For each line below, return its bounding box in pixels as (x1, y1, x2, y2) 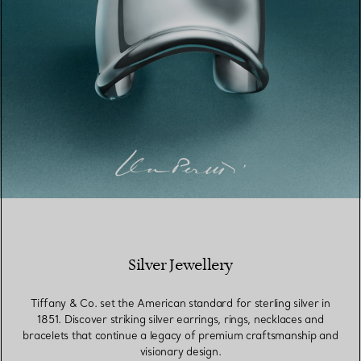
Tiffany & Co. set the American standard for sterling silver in (31, 297, 330, 310)
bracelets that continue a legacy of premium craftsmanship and (23, 329, 338, 342)
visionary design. (139, 345, 222, 359)
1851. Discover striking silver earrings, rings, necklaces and (37, 313, 324, 326)
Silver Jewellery (127, 255, 234, 276)
